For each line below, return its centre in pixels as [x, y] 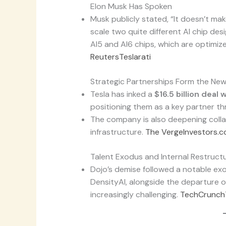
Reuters [104, 57]
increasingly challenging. [135, 195]
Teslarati [135, 57]
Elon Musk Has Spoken [131, 7]
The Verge [164, 132]
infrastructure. [118, 132]
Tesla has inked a [122, 94]
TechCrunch [202, 195]
